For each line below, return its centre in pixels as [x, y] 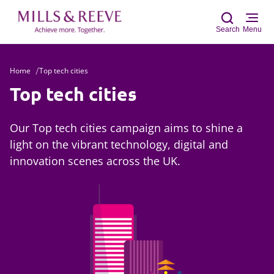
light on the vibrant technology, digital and [119, 144]
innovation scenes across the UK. [95, 161]
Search [228, 29]
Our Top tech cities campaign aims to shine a [126, 128]
